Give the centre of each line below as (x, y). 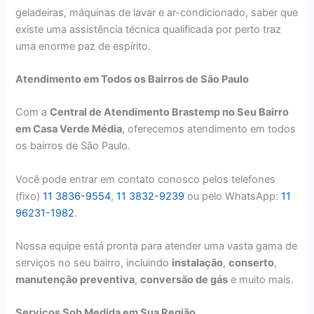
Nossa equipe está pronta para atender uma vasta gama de (157, 246)
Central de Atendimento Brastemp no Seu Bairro (170, 112)
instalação (198, 263)
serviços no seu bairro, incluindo (94, 263)
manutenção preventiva (75, 280)
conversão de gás (184, 280)
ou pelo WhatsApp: (233, 196)
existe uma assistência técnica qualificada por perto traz (149, 29)
